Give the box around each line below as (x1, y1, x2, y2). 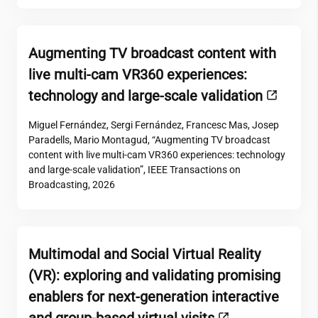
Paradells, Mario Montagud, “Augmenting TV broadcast (28, 134, 270, 146)
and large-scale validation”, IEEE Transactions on (28, 164, 241, 175)
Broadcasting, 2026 (28, 179, 115, 190)
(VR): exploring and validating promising (28, 267, 280, 284)
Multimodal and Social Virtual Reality (28, 246, 261, 263)
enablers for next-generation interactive (28, 288, 279, 305)
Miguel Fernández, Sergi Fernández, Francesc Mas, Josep (28, 119, 279, 131)
